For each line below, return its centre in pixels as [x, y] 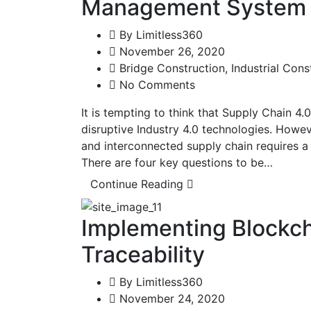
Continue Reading [138, 184]
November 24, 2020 [170, 299]
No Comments [157, 85]
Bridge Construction [172, 68]
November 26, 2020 [170, 52]
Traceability [143, 255]
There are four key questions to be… [177, 163]
